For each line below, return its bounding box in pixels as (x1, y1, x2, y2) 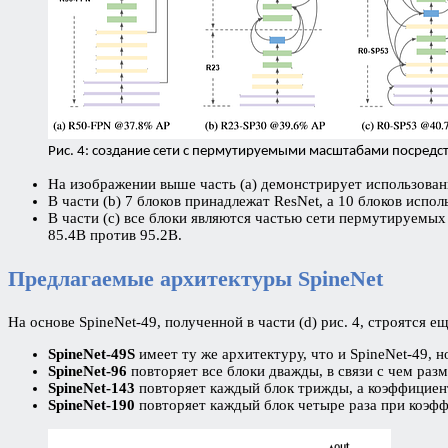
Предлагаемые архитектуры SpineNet (8, 265, 383, 291)
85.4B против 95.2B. (48, 226, 182, 243)
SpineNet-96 (48, 362, 127, 379)
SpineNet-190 (48, 396, 135, 413)
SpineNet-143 (48, 379, 135, 396)
